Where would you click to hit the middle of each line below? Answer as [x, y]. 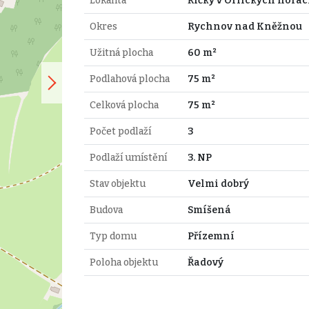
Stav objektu [117, 183]
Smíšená [209, 210]
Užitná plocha [121, 52]
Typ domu [113, 236]
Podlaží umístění [128, 157]
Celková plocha [124, 105]
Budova [106, 210]
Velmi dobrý [218, 183]
